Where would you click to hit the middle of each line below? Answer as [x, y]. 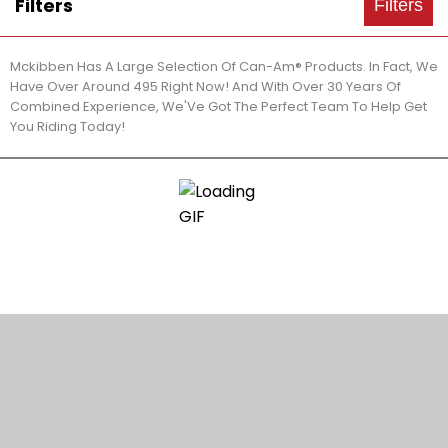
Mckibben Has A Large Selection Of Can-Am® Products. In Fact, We [224, 66]
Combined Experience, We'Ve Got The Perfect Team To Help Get [218, 106]
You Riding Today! [67, 126]
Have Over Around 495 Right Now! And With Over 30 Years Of [205, 86]
